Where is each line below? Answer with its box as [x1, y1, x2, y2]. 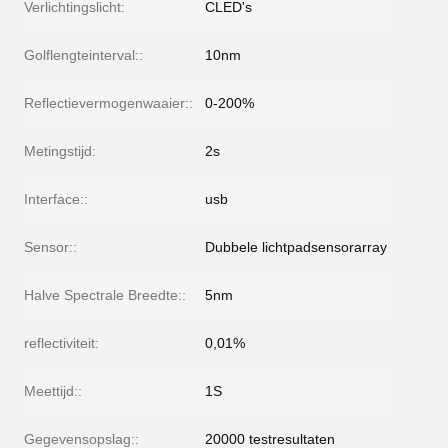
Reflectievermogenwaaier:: [24, 95, 193, 111]
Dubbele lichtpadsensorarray [205, 239, 387, 255]
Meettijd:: [24, 383, 82, 399]
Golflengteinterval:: [24, 47, 143, 63]
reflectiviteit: [24, 335, 99, 351]
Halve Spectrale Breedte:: [24, 287, 186, 303]
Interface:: [24, 191, 88, 207]
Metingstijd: [24, 143, 96, 159]
